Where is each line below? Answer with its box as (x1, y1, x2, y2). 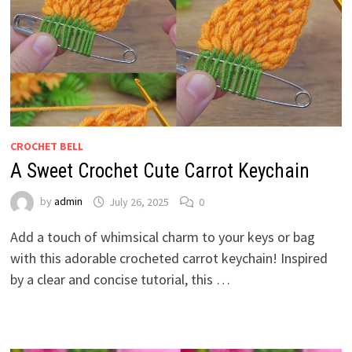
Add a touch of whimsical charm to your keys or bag (9, 228, 315, 247)
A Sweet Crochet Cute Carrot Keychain (9, 159, 310, 183)
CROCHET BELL (9, 139, 83, 154)
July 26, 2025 (108, 194, 169, 209)
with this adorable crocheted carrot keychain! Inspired (9, 249, 328, 268)
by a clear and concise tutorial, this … (9, 270, 230, 289)
